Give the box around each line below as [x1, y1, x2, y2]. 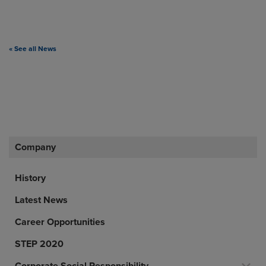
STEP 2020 [15, 238, 64, 250]
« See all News [9, 45, 56, 53]
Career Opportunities [15, 216, 105, 228]
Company [15, 141, 56, 153]
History [15, 172, 46, 184]
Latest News [15, 194, 68, 206]
